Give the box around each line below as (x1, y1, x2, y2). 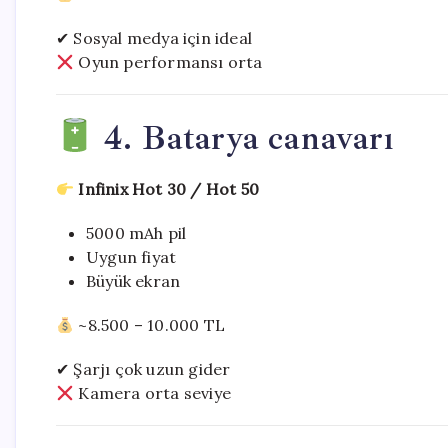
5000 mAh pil (86, 223, 187, 243)
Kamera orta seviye (74, 383, 232, 403)
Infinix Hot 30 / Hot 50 (78, 179, 260, 199)
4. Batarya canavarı (94, 117, 393, 159)
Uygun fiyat (86, 247, 177, 267)
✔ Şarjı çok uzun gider (56, 359, 231, 379)
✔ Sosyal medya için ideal (56, 28, 252, 48)
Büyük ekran (86, 271, 181, 291)
